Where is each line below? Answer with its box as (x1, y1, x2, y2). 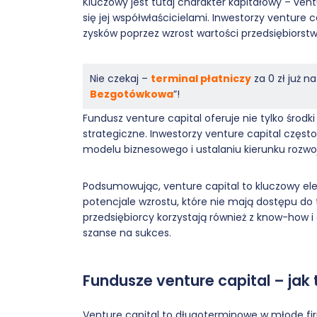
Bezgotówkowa (90, 87, 173, 101)
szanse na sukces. (83, 226, 171, 240)
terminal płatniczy (151, 71, 251, 86)
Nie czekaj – (90, 71, 151, 86)
